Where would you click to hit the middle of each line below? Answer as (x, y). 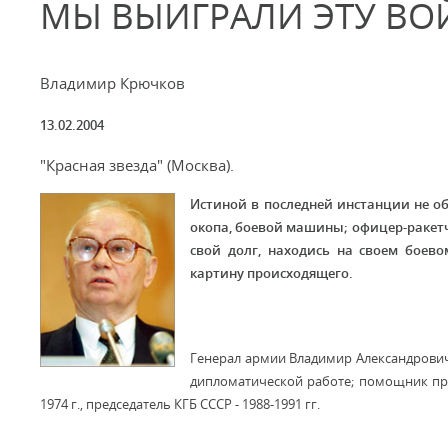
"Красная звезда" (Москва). (137, 165)
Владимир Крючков (112, 83)
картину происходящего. (271, 273)
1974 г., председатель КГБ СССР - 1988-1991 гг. (180, 404)
